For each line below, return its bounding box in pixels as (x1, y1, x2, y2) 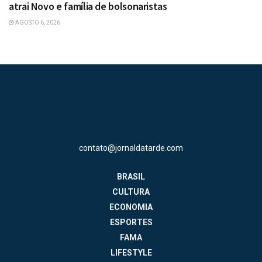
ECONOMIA (109, 202, 153, 212)
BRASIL (117, 172, 145, 182)
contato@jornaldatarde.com (79, 143, 183, 153)
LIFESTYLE (110, 248, 152, 258)
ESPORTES (109, 218, 153, 227)
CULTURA (112, 187, 150, 197)
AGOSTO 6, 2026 (14, 19, 60, 26)
